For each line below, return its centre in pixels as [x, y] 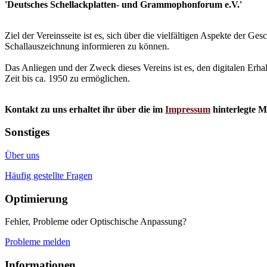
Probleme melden [38, 242]
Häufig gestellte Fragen [49, 176]
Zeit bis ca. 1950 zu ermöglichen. [67, 78]
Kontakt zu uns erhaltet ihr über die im [85, 109]
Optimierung [36, 198]
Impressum [188, 109]
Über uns [22, 155]
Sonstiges [27, 132]
